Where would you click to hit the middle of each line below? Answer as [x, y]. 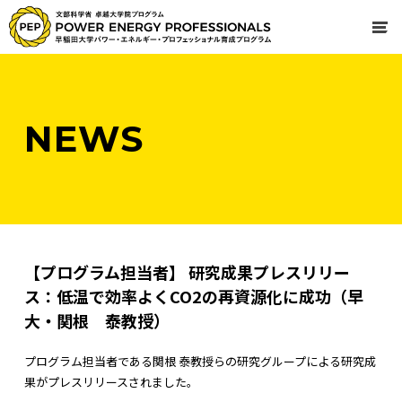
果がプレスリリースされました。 [111, 382]
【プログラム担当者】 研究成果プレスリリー [187, 272]
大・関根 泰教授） [96, 320]
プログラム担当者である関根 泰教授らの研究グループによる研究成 [200, 361]
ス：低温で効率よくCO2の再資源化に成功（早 [193, 296]
